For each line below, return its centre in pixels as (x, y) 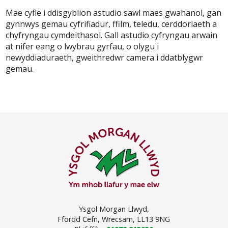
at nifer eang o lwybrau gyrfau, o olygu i (82, 47)
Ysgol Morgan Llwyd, (114, 209)
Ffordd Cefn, (79, 219)
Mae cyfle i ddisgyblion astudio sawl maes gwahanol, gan (114, 13)
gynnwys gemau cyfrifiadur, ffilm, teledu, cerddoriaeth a (111, 24)
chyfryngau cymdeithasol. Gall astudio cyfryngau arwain (112, 35)
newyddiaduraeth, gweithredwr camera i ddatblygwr (105, 58)
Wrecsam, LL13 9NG (135, 219)
